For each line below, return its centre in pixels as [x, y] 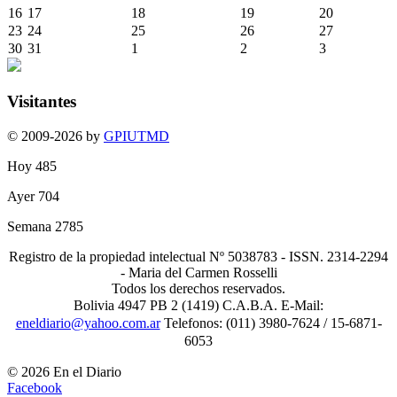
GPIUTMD [136, 136]
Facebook [35, 387]
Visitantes [42, 101]
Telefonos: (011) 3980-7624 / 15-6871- [271, 323]
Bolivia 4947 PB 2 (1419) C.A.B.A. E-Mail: [198, 305]
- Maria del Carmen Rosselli [198, 272]
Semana [31, 226]
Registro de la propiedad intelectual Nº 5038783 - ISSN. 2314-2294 [198, 256]
